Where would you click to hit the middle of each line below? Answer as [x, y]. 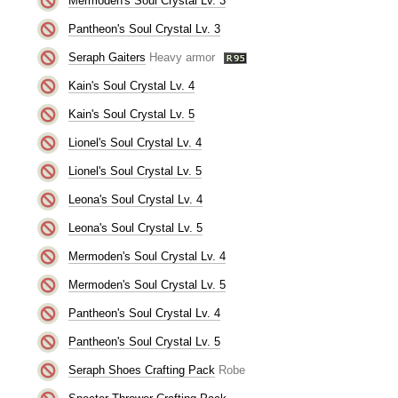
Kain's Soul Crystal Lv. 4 [131, 85]
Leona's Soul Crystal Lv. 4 [135, 199]
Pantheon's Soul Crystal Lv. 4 [144, 313]
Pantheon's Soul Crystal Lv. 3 [144, 28]
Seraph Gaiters [107, 57]
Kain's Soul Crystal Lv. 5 [131, 114]
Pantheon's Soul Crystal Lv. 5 [144, 341]
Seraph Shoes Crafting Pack [141, 370]
